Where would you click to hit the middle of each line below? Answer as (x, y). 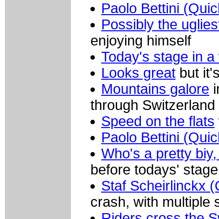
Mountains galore (155, 89)
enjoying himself (141, 40)
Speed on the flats (158, 121)
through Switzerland (153, 105)
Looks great (138, 73)
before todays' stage (154, 169)
